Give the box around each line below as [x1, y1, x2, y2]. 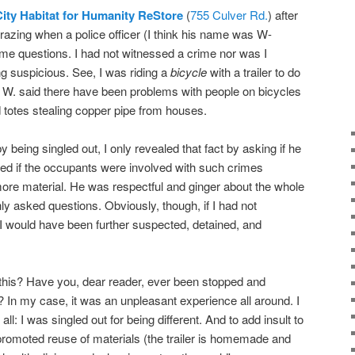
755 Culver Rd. [190, 6, 268, 23]
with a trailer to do [207, 63, 300, 80]
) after [268, 6, 298, 23]
